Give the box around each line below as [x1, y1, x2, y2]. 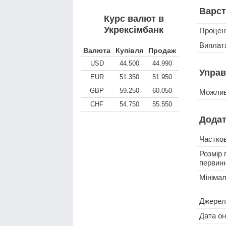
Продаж [148, 46, 176, 54]
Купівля [116, 46, 143, 54]
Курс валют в [103, 14, 164, 24]
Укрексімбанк [104, 25, 163, 35]
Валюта [83, 46, 110, 54]
